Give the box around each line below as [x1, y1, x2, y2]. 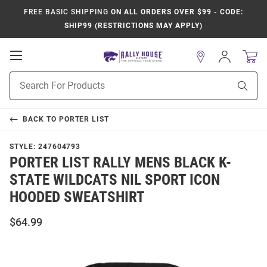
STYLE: [10, 142, 38, 151]
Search [10, 85, 35, 95]
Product [10, 73, 39, 82]
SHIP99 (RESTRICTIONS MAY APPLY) [64, 21, 203, 30]
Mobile [21, 61, 57, 73]
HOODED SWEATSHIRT [10, 188, 145, 206]
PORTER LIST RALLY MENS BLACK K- [10, 154, 231, 171]
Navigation [21, 73, 75, 85]
